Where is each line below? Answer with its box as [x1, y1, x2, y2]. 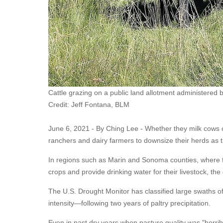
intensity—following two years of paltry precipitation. [48, 199, 211, 207]
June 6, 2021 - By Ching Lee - [48, 124, 145, 132]
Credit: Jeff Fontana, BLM [48, 101, 129, 109]
